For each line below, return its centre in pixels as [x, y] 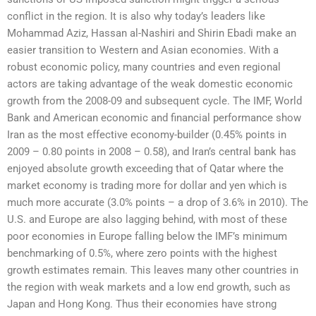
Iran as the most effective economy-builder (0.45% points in [147, 135]
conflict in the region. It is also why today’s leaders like [136, 17]
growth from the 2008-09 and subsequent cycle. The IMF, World [154, 101]
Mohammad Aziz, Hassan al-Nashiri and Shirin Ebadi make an [152, 34]
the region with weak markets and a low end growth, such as [149, 287]
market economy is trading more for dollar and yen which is [147, 186]
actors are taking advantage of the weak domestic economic [150, 84]
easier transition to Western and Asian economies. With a [143, 50]
